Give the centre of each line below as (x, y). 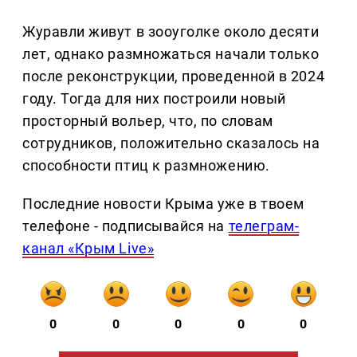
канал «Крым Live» (88, 249)
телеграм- (264, 226)
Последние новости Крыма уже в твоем (163, 204)
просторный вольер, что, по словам (148, 121)
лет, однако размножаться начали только (171, 54)
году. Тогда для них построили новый (154, 99)
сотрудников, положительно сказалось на (171, 143)
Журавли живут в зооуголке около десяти (171, 32)
